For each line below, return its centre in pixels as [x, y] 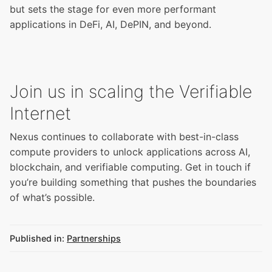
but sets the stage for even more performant [113, 9]
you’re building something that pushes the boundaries [133, 182]
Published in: [37, 239]
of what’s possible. [52, 198]
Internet [40, 114]
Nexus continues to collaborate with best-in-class [124, 137]
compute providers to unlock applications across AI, [130, 152]
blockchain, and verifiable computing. [97, 167]
